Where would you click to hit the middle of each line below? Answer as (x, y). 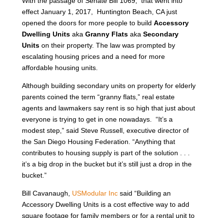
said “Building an (144, 193)
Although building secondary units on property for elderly (109, 85)
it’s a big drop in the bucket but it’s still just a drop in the (107, 164)
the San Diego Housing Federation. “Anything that (98, 141)
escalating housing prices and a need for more (93, 56)
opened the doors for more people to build (88, 23)
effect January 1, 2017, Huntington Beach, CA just (99, 11)
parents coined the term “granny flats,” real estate (98, 97)
